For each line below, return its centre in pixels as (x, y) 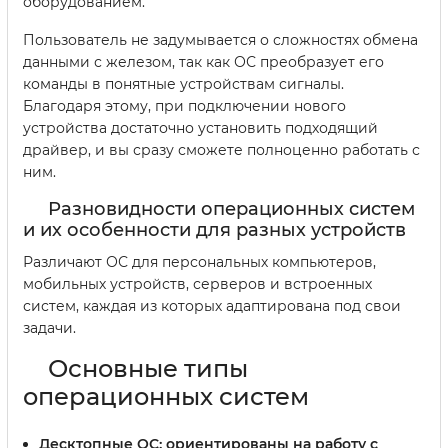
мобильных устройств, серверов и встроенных (197, 283)
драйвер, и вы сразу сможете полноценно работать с (221, 149)
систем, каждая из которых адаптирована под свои (212, 305)
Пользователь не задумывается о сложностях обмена (220, 39)
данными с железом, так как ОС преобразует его (203, 61)
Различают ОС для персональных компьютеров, (199, 261)
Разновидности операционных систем (231, 208)
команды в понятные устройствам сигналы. (183, 83)
